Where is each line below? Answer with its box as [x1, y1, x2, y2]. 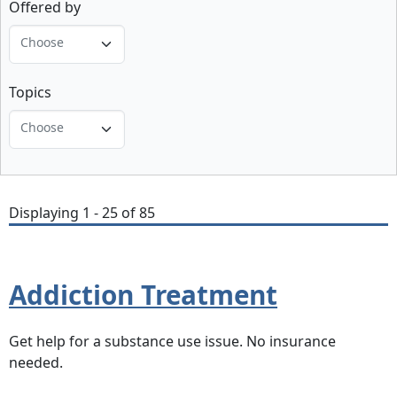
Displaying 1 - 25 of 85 [9, 202, 155, 222]
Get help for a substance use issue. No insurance [9, 331, 336, 352]
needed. [9, 353, 63, 373]
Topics [9, 82, 51, 102]
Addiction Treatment [9, 276, 277, 313]
